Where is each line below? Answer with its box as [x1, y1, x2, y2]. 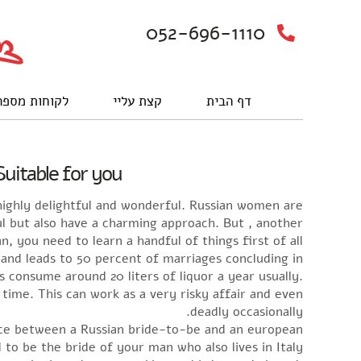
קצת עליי [113, 92, 162, 110]
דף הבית [206, 92, 251, 110]
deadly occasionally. [190, 303, 303, 322]
